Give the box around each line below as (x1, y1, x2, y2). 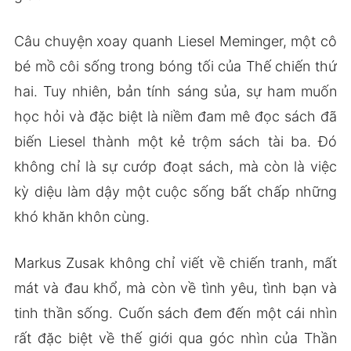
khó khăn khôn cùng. (13, 208, 150, 225)
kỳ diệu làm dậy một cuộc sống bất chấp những (13, 183, 338, 200)
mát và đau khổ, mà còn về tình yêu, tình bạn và (13, 279, 338, 296)
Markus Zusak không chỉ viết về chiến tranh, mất (13, 254, 338, 271)
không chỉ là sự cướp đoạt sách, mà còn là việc (13, 157, 338, 175)
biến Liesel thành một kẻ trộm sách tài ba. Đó (13, 132, 338, 150)
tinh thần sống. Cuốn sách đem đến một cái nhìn (13, 304, 338, 321)
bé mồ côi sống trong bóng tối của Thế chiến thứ (13, 57, 338, 74)
